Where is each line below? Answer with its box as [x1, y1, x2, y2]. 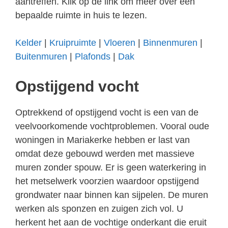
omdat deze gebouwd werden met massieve [15, 149, 194, 159]
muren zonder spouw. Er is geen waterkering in [15, 162, 206, 173]
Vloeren [104, 38, 135, 48]
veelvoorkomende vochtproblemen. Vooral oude [15, 121, 209, 131]
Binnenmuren [143, 38, 197, 48]
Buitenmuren [15, 51, 67, 62]
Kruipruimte [49, 38, 96, 48]
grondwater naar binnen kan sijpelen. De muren [15, 190, 208, 200]
